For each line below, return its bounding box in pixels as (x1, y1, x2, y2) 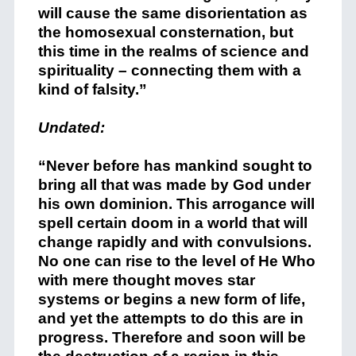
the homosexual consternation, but (37, 24, 293, 41)
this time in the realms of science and (37, 43, 309, 60)
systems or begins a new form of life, (37, 291, 305, 308)
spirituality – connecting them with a (37, 62, 301, 79)
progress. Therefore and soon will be (37, 329, 306, 346)
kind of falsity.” (37, 81, 147, 98)
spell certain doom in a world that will (37, 215, 308, 231)
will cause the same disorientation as (37, 5, 308, 21)
